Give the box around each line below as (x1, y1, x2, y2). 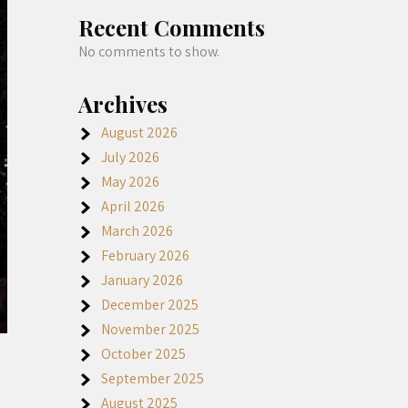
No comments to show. (78, 42, 219, 61)
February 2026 (101, 246, 189, 265)
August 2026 (101, 123, 178, 142)
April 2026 (101, 197, 165, 216)
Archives (78, 89, 168, 118)
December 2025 (101, 295, 199, 314)
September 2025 (101, 369, 204, 388)
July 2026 (101, 148, 159, 167)
